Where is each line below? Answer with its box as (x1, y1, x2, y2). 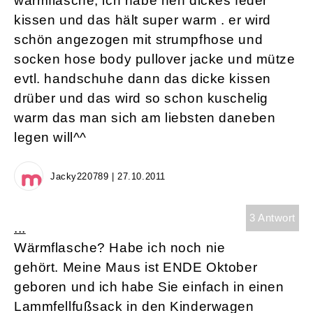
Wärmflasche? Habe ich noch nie (14, 240, 226, 256)
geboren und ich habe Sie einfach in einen (14, 279, 284, 295)
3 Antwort (249, 212, 296, 224)
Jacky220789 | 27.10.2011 (50, 171, 166, 182)
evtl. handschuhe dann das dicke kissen (14, 71, 271, 87)
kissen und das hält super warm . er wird (14, 13, 272, 28)
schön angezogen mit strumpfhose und (14, 32, 263, 48)
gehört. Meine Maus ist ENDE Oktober (14, 260, 258, 275)
